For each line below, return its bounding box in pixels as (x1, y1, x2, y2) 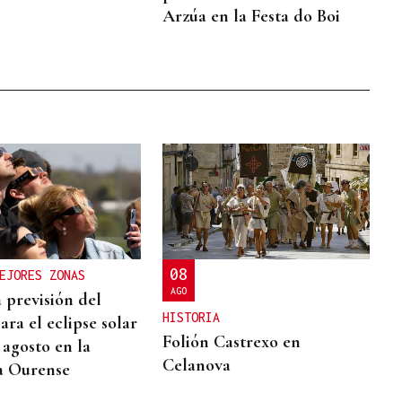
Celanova (162, 354, 232, 377)
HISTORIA (162, 310, 221, 326)
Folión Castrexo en (162, 331, 301, 354)
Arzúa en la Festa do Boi (162, 4, 341, 27)
